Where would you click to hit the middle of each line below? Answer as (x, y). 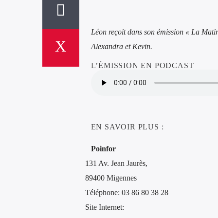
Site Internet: (104, 207)
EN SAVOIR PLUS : (127, 127)
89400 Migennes (111, 178)
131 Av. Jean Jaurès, (116, 163)
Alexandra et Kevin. (121, 46)
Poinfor (103, 149)
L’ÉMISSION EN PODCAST (142, 65)
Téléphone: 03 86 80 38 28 (127, 193)
